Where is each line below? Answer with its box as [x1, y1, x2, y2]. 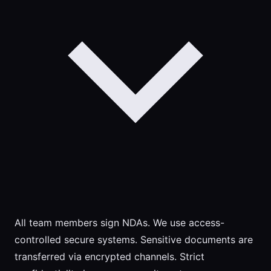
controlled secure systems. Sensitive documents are [15, 233, 253, 246]
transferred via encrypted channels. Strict [15, 250, 204, 263]
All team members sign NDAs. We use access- [15, 217, 224, 229]
